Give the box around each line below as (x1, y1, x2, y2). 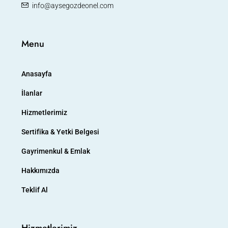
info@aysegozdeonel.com (32, 2, 113, 10)
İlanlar (21, 89, 42, 97)
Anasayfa (21, 70, 52, 78)
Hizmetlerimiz (21, 108, 67, 117)
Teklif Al (21, 186, 48, 194)
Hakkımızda (21, 166, 60, 175)
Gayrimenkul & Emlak (21, 147, 90, 155)
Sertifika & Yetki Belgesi (21, 128, 99, 136)
